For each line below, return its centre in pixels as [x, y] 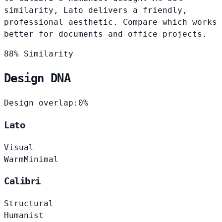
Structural [29, 204]
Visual [19, 147]
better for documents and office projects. [106, 34]
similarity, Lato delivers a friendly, [96, 10]
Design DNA [37, 79]
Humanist [24, 216]
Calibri [22, 181]
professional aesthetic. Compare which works [111, 22]
